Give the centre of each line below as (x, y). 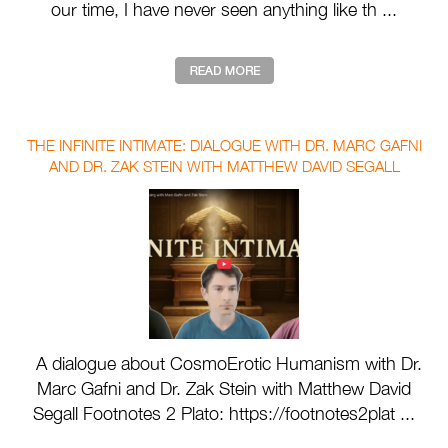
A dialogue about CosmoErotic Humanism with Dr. (224, 364)
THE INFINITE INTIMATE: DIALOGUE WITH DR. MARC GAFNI (224, 145)
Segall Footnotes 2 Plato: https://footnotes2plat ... (224, 414)
